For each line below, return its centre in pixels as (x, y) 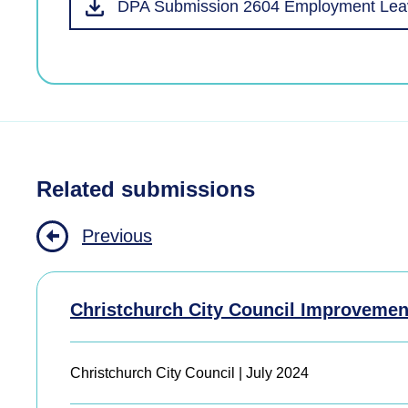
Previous (117, 236)
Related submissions (146, 189)
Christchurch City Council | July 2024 (189, 372)
